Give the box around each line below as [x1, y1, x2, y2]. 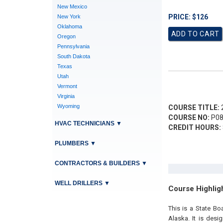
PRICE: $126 [168, 13, 208, 21]
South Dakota [57, 53, 90, 59]
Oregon [57, 33, 76, 39]
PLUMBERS [54, 140, 89, 147]
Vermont [57, 83, 77, 89]
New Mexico [57, 3, 87, 9]
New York [57, 13, 81, 19]
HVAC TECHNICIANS [54, 120, 114, 127]
